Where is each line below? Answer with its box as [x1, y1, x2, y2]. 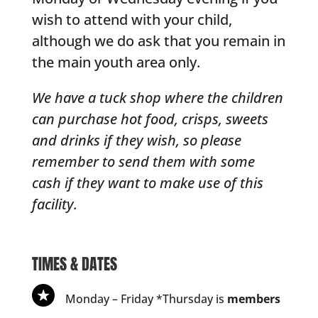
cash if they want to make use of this [31, 173, 263, 193]
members [226, 291, 280, 307]
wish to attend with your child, [31, 10, 232, 30]
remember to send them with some [31, 152, 255, 172]
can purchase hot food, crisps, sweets [31, 109, 268, 129]
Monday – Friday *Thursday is [65, 291, 227, 307]
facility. [31, 194, 77, 214]
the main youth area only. [31, 53, 200, 72]
